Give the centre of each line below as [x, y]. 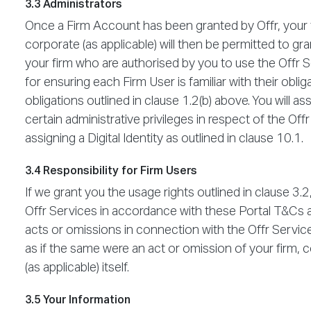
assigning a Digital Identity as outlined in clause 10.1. [164, 138]
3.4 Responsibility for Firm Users [111, 171]
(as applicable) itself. [77, 268]
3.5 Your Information [78, 300]
